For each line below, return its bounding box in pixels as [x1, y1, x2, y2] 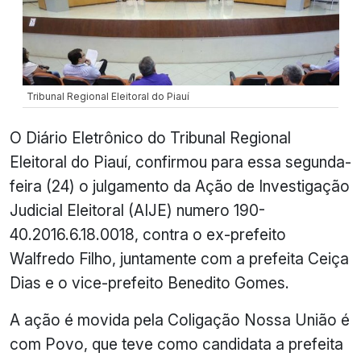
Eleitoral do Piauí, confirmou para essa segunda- [10, 151, 351, 172]
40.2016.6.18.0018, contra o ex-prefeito [10, 224, 286, 244]
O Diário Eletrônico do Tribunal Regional [10, 127, 291, 147]
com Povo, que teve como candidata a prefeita [10, 334, 343, 354]
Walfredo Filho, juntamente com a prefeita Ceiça [10, 248, 349, 268]
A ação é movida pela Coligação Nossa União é [10, 309, 350, 330]
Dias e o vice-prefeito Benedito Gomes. [10, 272, 289, 293]
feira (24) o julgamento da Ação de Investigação [10, 176, 350, 196]
